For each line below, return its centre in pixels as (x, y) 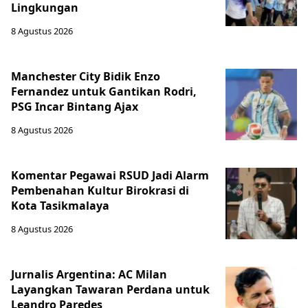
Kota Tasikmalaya (60, 205)
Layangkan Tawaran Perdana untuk (110, 289)
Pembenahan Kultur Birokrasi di (100, 190)
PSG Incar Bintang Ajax (76, 106)
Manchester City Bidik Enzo (86, 76)
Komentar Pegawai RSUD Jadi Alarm (110, 175)
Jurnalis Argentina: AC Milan (89, 274)
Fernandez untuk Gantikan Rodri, (104, 91)
